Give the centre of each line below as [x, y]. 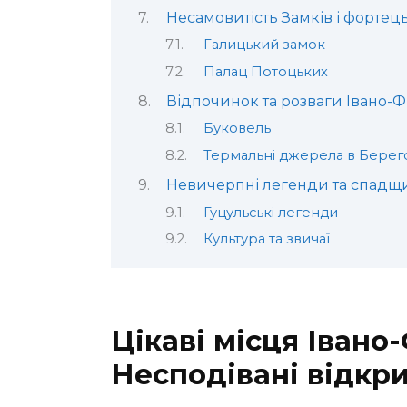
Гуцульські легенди [270, 212]
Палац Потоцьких [265, 71]
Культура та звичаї [266, 238]
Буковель [237, 129]
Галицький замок [264, 45]
